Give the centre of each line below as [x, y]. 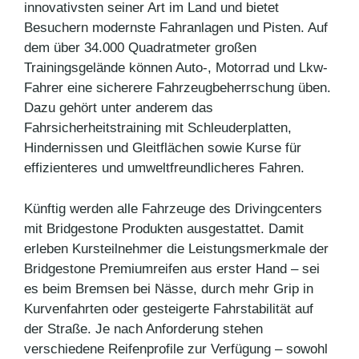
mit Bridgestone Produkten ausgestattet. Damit [164, 228]
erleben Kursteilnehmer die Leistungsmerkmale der [176, 248]
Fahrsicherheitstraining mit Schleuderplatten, [158, 128]
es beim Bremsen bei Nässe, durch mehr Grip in [169, 288]
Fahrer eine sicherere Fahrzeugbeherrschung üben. [177, 88]
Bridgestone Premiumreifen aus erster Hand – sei [172, 268]
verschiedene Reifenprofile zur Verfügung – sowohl [176, 349]
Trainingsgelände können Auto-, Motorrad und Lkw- [176, 68]
